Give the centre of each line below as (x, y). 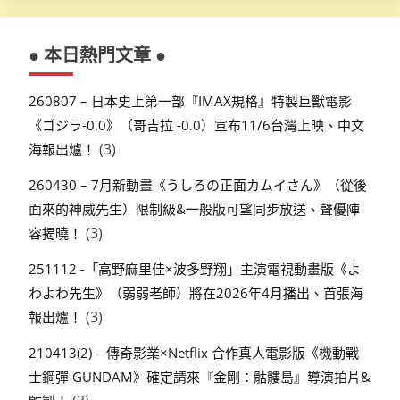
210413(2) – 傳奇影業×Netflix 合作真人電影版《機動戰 (194, 352)
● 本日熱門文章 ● (97, 55)
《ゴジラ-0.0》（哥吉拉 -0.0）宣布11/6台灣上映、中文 (196, 125)
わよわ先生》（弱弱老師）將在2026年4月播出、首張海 (196, 293)
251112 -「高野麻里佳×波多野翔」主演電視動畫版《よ (195, 269)
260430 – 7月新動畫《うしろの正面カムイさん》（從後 (198, 185)
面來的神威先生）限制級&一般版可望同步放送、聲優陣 (194, 209)
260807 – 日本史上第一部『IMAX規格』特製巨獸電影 (190, 101)
